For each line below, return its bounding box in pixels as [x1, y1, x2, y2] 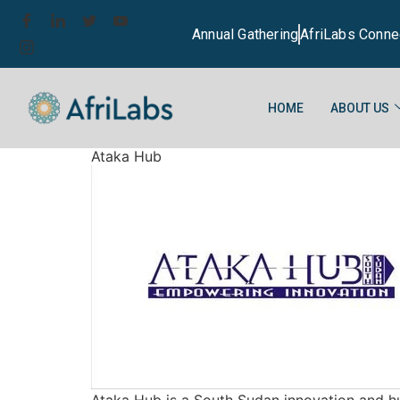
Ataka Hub [91, 147, 162, 165]
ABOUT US [330, 100, 389, 115]
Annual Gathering [191, 25, 299, 43]
